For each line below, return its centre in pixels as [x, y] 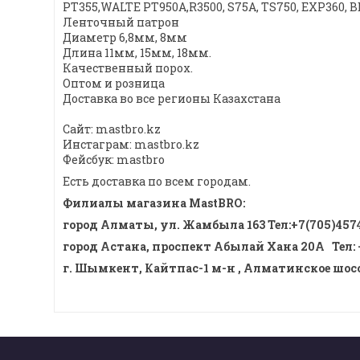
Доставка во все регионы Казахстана [172, 99]
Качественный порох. [128, 68]
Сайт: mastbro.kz [112, 129]
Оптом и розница [114, 84]
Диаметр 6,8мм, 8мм [125, 38]
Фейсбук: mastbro [114, 160]
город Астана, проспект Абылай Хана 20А [194, 247]
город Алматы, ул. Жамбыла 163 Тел [176, 225]
